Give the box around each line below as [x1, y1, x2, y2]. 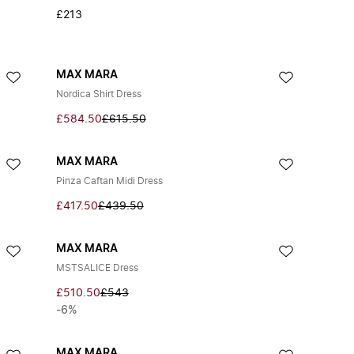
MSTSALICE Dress [55, 263, 138, 273]
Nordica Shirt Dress [55, 89, 141, 99]
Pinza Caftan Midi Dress [55, 176, 163, 186]
